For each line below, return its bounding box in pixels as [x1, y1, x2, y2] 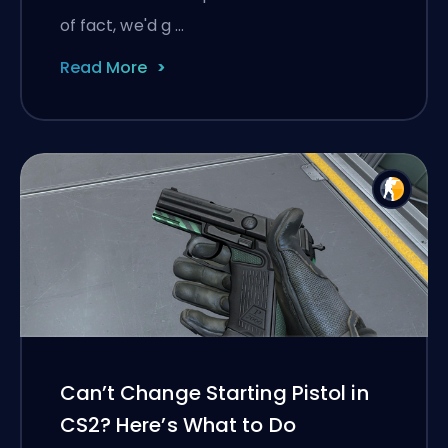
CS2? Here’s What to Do [59, 411, 296, 439]
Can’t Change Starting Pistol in [59, 379, 369, 407]
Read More [59, 55, 147, 79]
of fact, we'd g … [59, 13, 185, 37]
